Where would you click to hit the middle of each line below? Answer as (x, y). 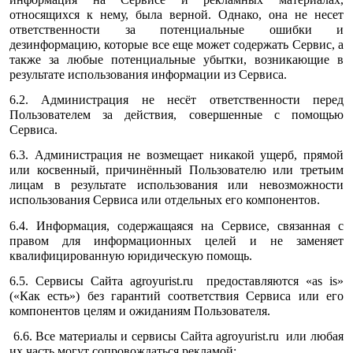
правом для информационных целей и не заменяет (176, 240)
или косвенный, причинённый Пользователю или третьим (176, 170)
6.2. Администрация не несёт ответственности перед (176, 100)
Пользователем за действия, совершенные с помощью (176, 115)
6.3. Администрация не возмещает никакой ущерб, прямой (176, 155)
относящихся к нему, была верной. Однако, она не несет (176, 14)
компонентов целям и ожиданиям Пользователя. (140, 311)
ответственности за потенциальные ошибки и (176, 29)
